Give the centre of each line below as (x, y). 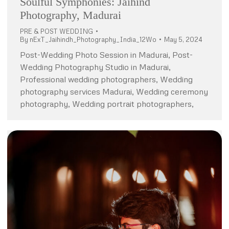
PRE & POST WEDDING (56, 31)
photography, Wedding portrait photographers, (107, 104)
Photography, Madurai (71, 15)
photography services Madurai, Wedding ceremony (114, 91)
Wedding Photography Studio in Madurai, (95, 67)
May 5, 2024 (183, 39)
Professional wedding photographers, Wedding (106, 79)
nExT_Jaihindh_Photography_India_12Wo (93, 39)
